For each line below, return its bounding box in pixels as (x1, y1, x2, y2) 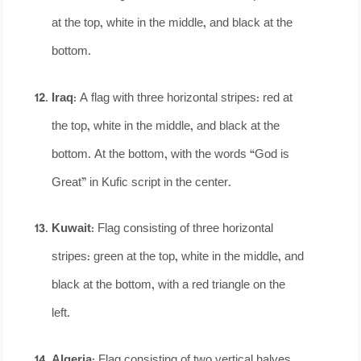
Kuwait (52, 219, 92, 240)
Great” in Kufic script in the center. (52, 172, 232, 193)
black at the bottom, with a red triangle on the (52, 276, 286, 297)
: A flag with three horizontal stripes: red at (73, 88, 293, 109)
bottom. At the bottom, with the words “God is (52, 144, 290, 165)
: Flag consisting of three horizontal (91, 219, 274, 240)
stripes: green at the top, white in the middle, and (52, 247, 305, 268)
